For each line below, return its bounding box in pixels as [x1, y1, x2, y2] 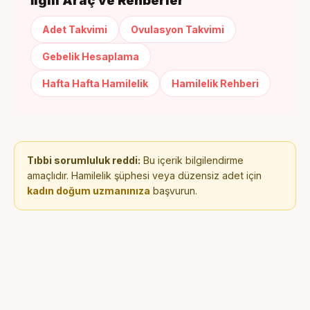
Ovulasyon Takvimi [131, 24, 224, 36]
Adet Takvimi [42, 24, 107, 36]
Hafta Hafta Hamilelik [42, 77, 148, 90]
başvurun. [150, 185, 197, 197]
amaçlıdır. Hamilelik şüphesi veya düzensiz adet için [27, 170, 262, 182]
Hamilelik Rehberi [172, 77, 259, 90]
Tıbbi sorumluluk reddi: [27, 154, 140, 167]
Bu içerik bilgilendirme [140, 154, 244, 167]
